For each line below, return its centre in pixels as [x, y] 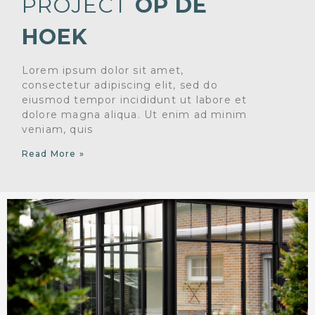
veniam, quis [57, 130]
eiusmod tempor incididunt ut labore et [134, 100]
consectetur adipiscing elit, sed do [120, 85]
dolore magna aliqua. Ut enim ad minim [134, 115]
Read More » [53, 154]
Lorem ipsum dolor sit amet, [103, 71]
